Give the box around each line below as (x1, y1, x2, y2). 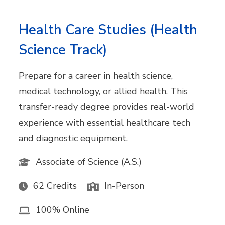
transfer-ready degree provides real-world (19, 100, 195, 113)
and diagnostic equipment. (19, 132, 128, 144)
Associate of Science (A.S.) (36, 155, 142, 168)
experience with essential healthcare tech (19, 116, 191, 129)
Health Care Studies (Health (19, 20, 198, 39)
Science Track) (19, 40, 107, 59)
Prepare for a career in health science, (19, 69, 173, 82)
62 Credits (33, 180, 77, 192)
